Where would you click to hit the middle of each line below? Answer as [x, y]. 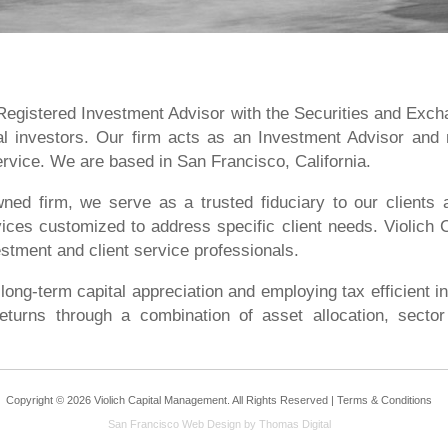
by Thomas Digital [285, 423]
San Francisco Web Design [174, 423]
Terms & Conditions [384, 399]
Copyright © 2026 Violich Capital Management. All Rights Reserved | [171, 399]
